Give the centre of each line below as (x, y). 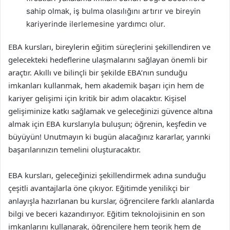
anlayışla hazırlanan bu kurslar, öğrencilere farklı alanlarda (111, 201)
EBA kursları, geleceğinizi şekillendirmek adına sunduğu (107, 175)
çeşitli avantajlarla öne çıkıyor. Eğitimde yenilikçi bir (99, 188)
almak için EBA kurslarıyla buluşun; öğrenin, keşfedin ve (107, 124)
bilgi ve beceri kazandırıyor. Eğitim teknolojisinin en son (107, 214)
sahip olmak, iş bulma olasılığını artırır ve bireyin (113, 11)
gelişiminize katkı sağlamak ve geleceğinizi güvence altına (110, 111)
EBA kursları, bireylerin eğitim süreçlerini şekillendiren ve (109, 47)
